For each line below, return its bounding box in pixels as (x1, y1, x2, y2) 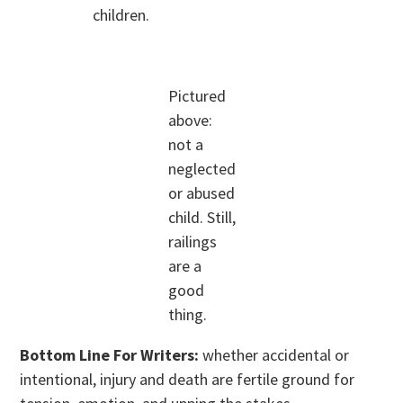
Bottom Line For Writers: (20, 345, 200, 366)
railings (167, 231, 217, 253)
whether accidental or (199, 345, 350, 366)
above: (167, 110, 212, 131)
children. (93, 4, 150, 26)
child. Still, (167, 207, 236, 228)
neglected (167, 158, 236, 180)
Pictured (167, 85, 226, 107)
